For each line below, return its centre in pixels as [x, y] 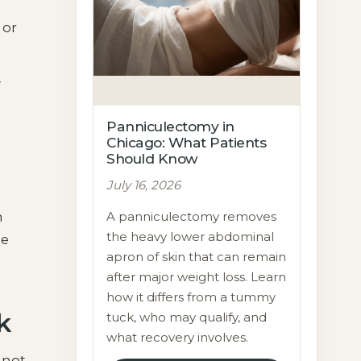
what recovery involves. [178, 337]
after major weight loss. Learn [197, 277]
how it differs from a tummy [191, 297]
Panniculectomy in [170, 126]
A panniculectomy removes [192, 216]
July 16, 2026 [144, 185]
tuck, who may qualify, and [187, 317]
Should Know [152, 158]
